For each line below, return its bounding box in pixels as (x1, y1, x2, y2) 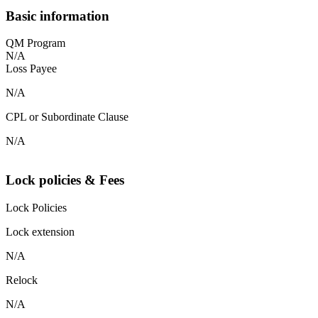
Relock (6, 273, 38, 286)
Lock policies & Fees (6, 172, 124, 188)
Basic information (6, 8, 109, 23)
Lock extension (6, 225, 75, 238)
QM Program (6, 37, 65, 50)
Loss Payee (6, 62, 57, 75)
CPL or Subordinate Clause (6, 111, 128, 124)
